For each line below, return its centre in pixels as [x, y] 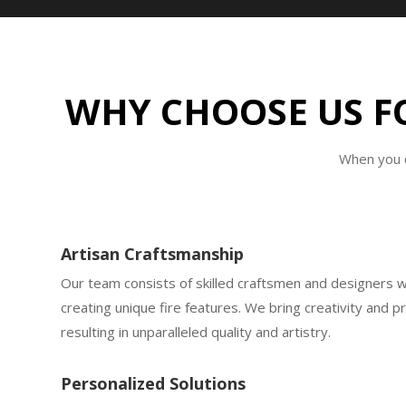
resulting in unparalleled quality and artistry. [196, 332]
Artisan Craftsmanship [153, 254]
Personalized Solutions [154, 384]
